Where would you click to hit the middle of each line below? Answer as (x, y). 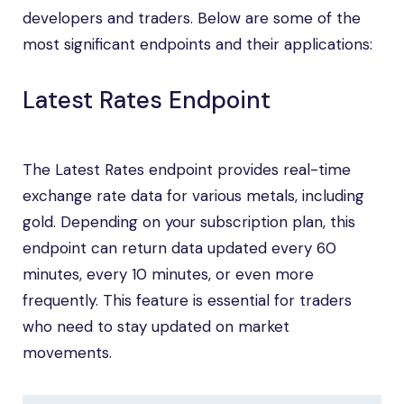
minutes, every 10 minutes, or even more (168, 274)
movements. (67, 353)
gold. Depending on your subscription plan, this (189, 222)
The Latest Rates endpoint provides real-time (187, 170)
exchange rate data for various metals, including (193, 196)
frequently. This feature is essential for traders (187, 300)
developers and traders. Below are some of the (192, 18)
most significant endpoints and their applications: (197, 44)
